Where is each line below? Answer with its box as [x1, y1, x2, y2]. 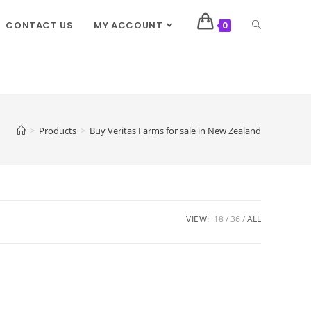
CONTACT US [6, 19, 74, 32]
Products [39, 124, 76, 137]
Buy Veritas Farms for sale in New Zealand [90, 124, 261, 137]
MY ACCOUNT [94, 19, 163, 32]
